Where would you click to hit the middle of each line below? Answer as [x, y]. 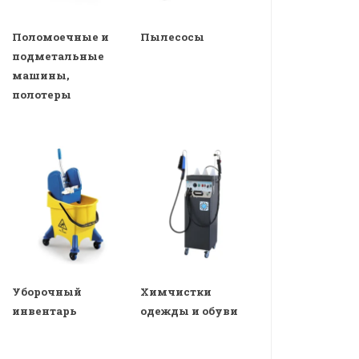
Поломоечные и [61, 37]
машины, [41, 76]
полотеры [42, 95]
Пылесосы [173, 37]
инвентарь [44, 311]
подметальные [58, 56]
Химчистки [176, 291]
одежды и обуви [190, 311]
